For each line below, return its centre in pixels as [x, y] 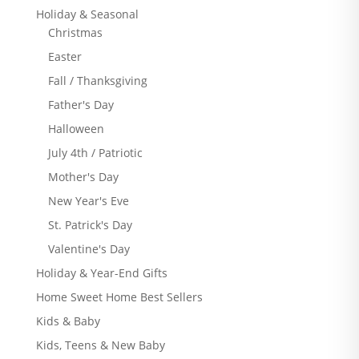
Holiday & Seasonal [87, 14]
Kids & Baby [68, 321]
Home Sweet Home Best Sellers [119, 297]
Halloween [76, 129]
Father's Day [81, 105]
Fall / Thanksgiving [97, 81]
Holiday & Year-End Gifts [101, 273]
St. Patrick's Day [90, 225]
